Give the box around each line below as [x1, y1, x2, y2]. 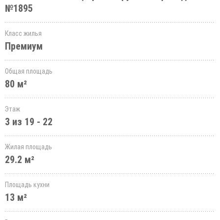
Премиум [5, 40, 43, 52]
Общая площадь [5, 67, 53, 75]
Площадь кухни [5, 181, 50, 189]
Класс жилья [5, 29, 42, 37]
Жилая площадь [5, 143, 52, 151]
